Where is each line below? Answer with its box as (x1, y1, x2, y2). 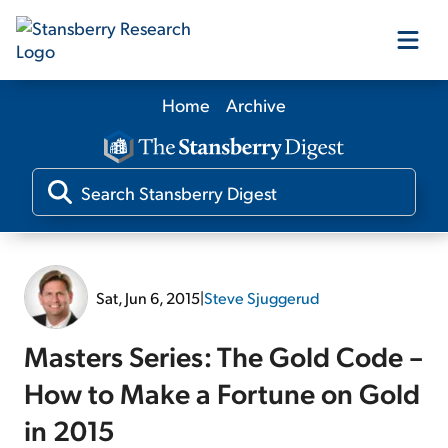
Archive (226, 93, 286, 116)
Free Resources (145, 321, 303, 351)
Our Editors (165, 177, 283, 207)
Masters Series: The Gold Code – (24, 337, 423, 375)
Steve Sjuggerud (204, 286, 320, 308)
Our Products (155, 105, 293, 135)
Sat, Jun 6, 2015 (96, 286, 200, 308)
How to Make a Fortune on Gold (24, 374, 420, 412)
